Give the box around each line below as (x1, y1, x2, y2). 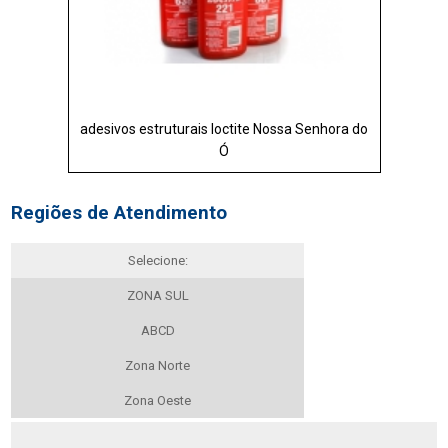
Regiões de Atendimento (11, 202, 228, 225)
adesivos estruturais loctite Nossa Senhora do (80, 120, 368, 137)
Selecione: (127, 253, 188, 269)
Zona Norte (125, 358, 191, 374)
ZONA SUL (126, 288, 189, 304)
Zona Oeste (124, 393, 192, 409)
